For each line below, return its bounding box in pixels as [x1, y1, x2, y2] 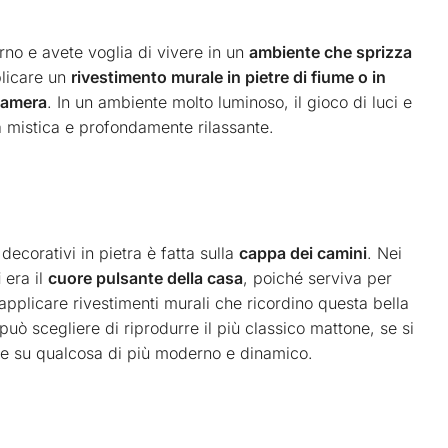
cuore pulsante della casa [48, 268, 243, 289]
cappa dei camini [239, 243, 367, 264]
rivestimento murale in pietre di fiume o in [71, 66, 386, 87]
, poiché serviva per [243, 268, 392, 289]
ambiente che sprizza [249, 41, 412, 62]
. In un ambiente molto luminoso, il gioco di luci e [47, 91, 412, 112]
